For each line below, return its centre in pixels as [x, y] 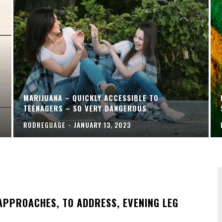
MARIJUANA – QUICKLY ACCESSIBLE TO [91, 98]
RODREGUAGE [44, 125]
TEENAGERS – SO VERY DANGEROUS [85, 108]
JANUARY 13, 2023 [102, 125]
